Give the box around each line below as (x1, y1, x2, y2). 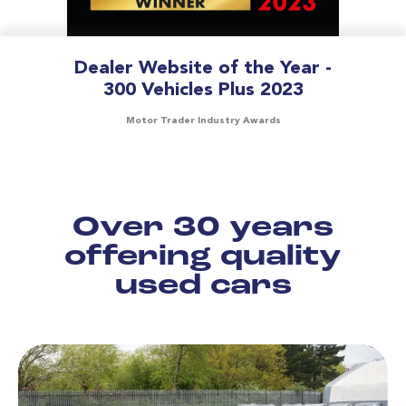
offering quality (64, 242, 342, 272)
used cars (114, 271, 292, 301)
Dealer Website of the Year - (74, 58, 332, 78)
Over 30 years (72, 213, 333, 243)
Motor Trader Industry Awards (125, 115, 281, 126)
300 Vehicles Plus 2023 (102, 80, 304, 100)
